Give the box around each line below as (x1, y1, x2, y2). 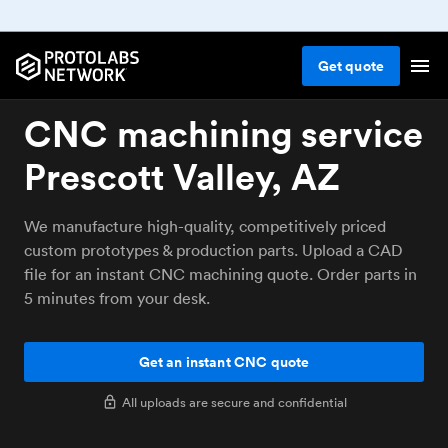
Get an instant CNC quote (138, 352, 310, 372)
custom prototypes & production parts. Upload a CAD (24, 240, 403, 260)
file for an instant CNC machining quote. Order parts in (24, 264, 417, 284)
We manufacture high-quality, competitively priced (24, 216, 386, 236)
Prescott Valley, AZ (24, 154, 340, 199)
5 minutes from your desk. (24, 288, 210, 308)
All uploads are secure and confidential (121, 393, 347, 411)
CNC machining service (24, 111, 423, 156)
